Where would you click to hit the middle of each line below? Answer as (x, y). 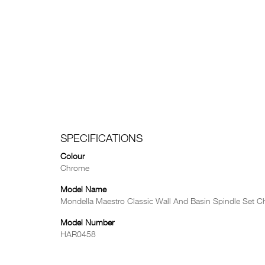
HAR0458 (78, 235)
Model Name (83, 190)
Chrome (75, 169)
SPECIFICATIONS (101, 139)
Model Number (87, 223)
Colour (72, 157)
